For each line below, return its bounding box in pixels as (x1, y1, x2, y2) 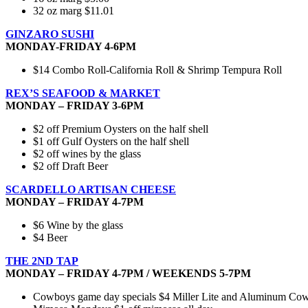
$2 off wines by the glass (33, 148, 141, 160)
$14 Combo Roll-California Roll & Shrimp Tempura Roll (33, 64, 282, 76)
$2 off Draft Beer (33, 160, 108, 173)
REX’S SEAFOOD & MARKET (5, 87, 160, 100)
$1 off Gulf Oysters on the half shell (33, 135, 189, 148)
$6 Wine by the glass (33, 219, 123, 232)
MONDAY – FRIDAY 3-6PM (5, 100, 144, 112)
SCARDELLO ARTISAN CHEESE (5, 184, 176, 196)
